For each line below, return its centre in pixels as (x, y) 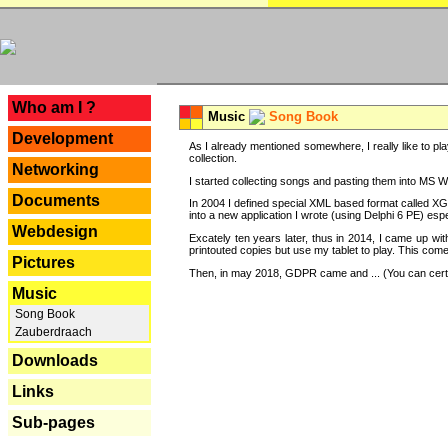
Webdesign (55, 231)
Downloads (55, 360)
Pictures (43, 262)
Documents (56, 200)
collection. (213, 158)
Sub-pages (53, 422)
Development (62, 138)
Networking (55, 169)
